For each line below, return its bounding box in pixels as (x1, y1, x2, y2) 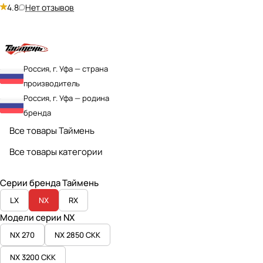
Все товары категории (9, 146, 103, 158)
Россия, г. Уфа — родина (23, 92, 109, 103)
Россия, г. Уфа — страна (23, 63, 108, 74)
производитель (23, 77, 80, 89)
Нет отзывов (25, 1, 74, 13)
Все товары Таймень (9, 124, 95, 137)
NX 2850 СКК (55, 229, 100, 240)
